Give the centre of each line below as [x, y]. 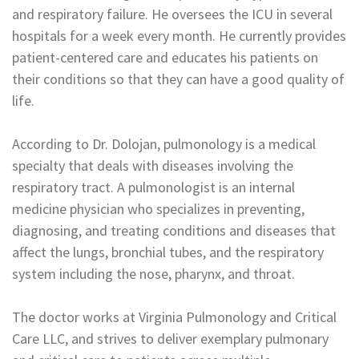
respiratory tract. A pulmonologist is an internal [153, 187]
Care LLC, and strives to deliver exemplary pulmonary [170, 339]
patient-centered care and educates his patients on [165, 57]
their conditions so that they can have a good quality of [178, 79]
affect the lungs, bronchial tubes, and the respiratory [168, 252]
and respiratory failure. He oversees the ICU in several [172, 14]
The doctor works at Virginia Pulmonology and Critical [174, 317]
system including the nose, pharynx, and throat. [153, 274]
